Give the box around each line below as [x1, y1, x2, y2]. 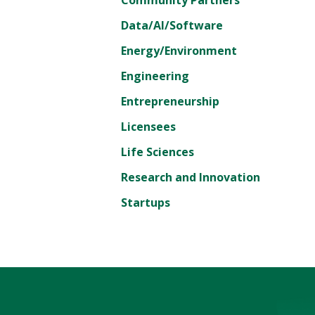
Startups [121, 194, 170, 210]
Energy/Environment [121, 42, 237, 58]
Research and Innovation [121, 169, 260, 185]
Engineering [121, 67, 189, 84]
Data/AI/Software [121, 17, 223, 33]
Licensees [121, 118, 176, 134]
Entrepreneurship [121, 93, 219, 109]
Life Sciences [121, 143, 194, 160]
